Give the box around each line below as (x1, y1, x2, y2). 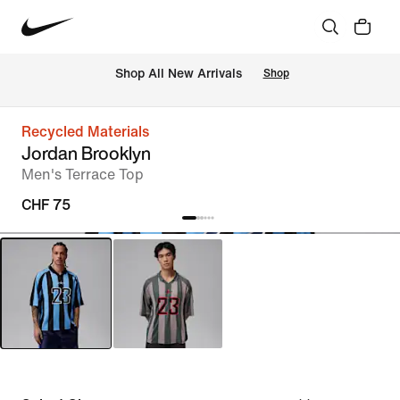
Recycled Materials (21, 124, 149, 139)
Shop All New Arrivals (114, 67, 242, 81)
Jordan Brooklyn (21, 140, 151, 166)
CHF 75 (21, 197, 71, 212)
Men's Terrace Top (21, 167, 144, 182)
